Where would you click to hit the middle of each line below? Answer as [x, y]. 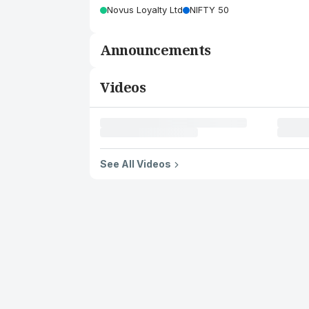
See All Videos [136, 164]
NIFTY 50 [209, 10]
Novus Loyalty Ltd [145, 10]
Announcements [156, 50]
